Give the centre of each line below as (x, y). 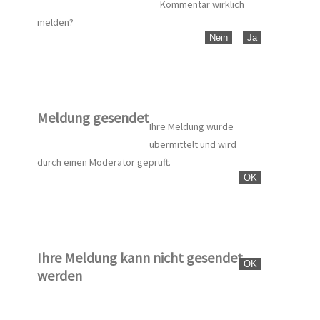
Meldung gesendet (93, 117)
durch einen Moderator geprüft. (104, 162)
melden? (55, 22)
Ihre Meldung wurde (191, 127)
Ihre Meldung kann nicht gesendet (140, 257)
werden (60, 275)
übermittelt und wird (193, 145)
